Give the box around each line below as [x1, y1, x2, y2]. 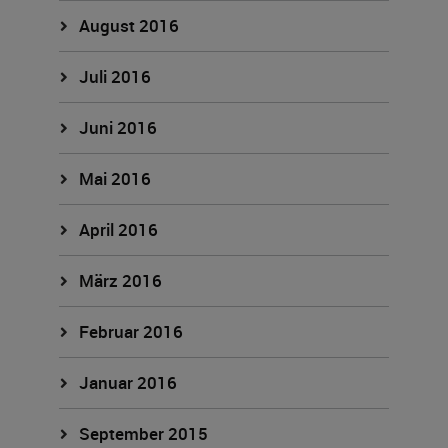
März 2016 [79, 269, 163, 292]
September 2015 [79, 422, 209, 445]
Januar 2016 [79, 371, 178, 394]
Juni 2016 [79, 116, 158, 139]
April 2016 [79, 218, 159, 241]
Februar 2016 [79, 320, 184, 343]
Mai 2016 [79, 167, 152, 190]
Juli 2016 [79, 65, 152, 88]
